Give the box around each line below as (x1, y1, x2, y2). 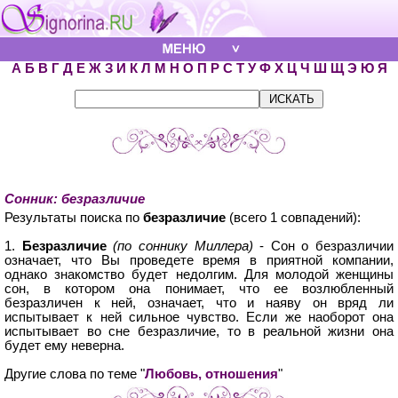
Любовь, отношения (145, 367, 278, 381)
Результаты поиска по (4, 211, 143, 225)
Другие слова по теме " (4, 367, 145, 381)
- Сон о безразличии (252, 239, 394, 253)
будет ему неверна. (4, 338, 124, 353)
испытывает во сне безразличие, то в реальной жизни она (4, 324, 394, 338)
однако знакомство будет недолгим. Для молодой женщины (4, 267, 394, 282)
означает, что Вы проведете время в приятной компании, (4, 253, 394, 267)
